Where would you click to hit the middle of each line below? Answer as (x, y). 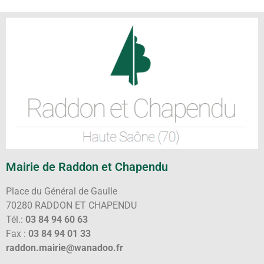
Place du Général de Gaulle (62, 192)
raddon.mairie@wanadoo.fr (65, 248)
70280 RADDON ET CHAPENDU (71, 206)
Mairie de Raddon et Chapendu (87, 167)
